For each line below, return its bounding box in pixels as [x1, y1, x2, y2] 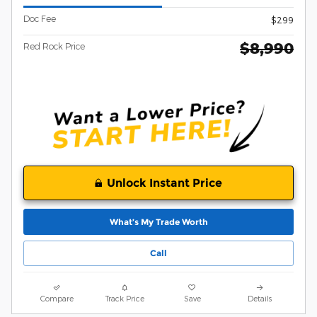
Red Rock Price [23, 40, 85, 51]
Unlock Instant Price [107, 176, 222, 190]
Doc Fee [23, 13, 56, 23]
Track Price [105, 293, 144, 303]
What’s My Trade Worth [109, 216, 208, 227]
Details [248, 293, 272, 303]
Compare [40, 293, 74, 303]
